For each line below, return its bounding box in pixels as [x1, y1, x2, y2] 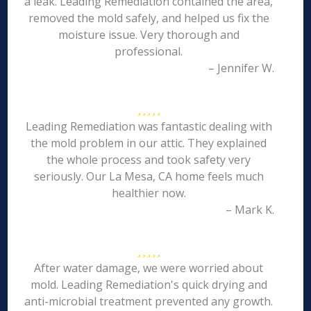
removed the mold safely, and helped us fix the [28, 10, 269, 26]
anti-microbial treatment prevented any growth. [24, 294, 274, 309]
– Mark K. [225, 202, 274, 217]
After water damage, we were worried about [34, 260, 264, 276]
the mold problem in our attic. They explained [31, 135, 267, 151]
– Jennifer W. [208, 60, 274, 76]
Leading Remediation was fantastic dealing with [25, 119, 272, 134]
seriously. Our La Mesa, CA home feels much [33, 169, 264, 184]
